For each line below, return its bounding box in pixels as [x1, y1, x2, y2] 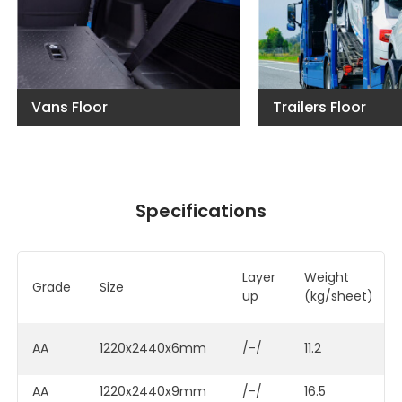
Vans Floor [31, 96, 109, 118]
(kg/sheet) [304, 286, 374, 305]
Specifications [135, 197, 267, 223]
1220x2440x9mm [100, 381, 207, 400]
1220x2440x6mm [100, 338, 207, 357]
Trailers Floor [272, 96, 366, 118]
